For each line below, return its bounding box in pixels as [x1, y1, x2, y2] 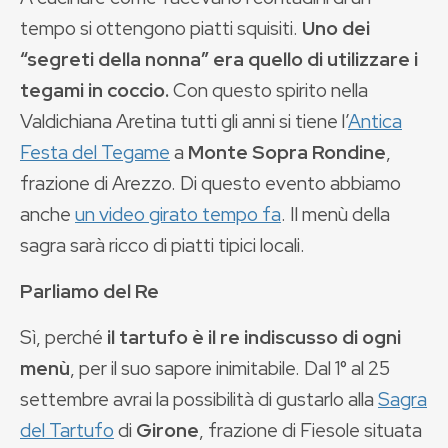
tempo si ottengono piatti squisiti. [20, 15, 302, 41]
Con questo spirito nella [169, 77, 368, 103]
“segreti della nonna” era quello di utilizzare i [20, 46, 418, 72]
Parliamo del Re [20, 278, 159, 304]
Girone [136, 417, 199, 443]
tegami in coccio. [20, 77, 169, 103]
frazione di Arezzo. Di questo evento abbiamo [20, 170, 401, 196]
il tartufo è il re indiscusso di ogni [107, 324, 401, 350]
